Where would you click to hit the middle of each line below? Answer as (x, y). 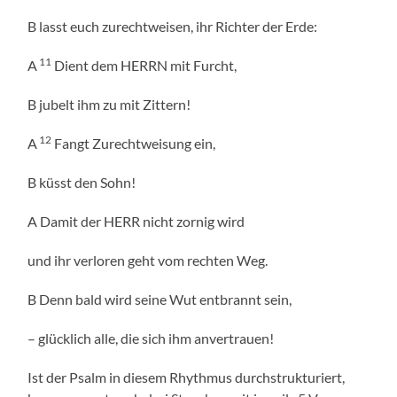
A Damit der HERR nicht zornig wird (136, 222)
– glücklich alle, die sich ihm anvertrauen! (151, 339)
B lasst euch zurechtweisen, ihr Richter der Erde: (173, 27)
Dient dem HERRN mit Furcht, (144, 66)
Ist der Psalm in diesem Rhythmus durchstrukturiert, (187, 378)
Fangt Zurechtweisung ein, (134, 144)
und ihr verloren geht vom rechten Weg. (148, 261)
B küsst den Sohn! (82, 183)
